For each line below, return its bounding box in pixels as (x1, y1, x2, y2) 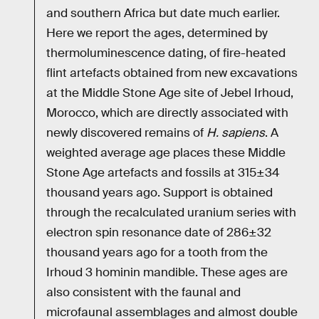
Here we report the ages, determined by (46, 26, 268, 41)
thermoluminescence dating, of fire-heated (46, 46, 286, 61)
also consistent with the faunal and (46, 285, 241, 300)
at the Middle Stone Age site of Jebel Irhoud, (46, 85, 293, 101)
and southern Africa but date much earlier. (46, 6, 280, 21)
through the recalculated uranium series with (46, 205, 296, 221)
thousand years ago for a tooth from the (46, 245, 268, 261)
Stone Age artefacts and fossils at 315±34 (46, 165, 280, 181)
